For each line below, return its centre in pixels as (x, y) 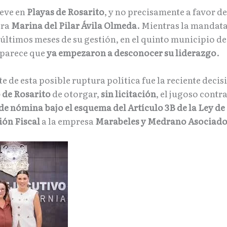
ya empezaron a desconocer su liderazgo (131, 52)
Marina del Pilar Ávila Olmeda (74, 25)
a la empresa (68, 121)
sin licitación (128, 94)
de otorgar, (76, 94)
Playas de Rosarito (66, 11)
